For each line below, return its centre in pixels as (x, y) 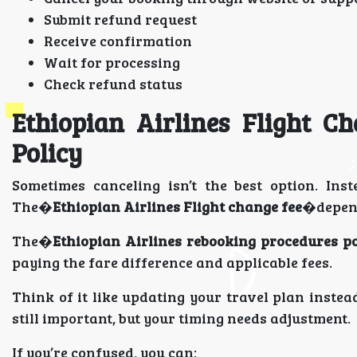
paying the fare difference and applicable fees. (172, 262)
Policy (47, 153)
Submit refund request (120, 19)
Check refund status (113, 84)
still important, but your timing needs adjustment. (181, 318)
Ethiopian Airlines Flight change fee (177, 206)
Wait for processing (112, 62)
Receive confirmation (118, 41)
